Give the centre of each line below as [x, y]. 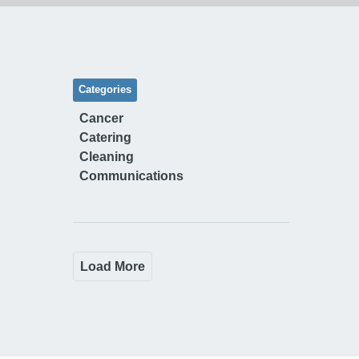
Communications [131, 175]
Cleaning [107, 156]
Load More [113, 266]
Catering [105, 137]
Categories [105, 89]
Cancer [101, 118]
